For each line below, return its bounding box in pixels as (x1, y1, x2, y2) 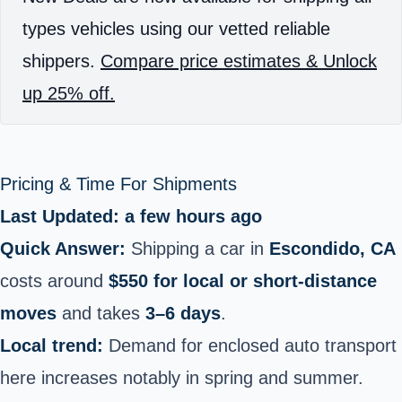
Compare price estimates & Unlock (100, 50, 377, 71)
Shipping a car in (126, 238, 269, 258)
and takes (57, 302, 145, 323)
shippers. (22, 50, 100, 71)
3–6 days (145, 302, 221, 323)
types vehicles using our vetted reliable (22, 18, 330, 39)
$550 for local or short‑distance (109, 270, 377, 291)
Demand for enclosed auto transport (103, 335, 397, 355)
